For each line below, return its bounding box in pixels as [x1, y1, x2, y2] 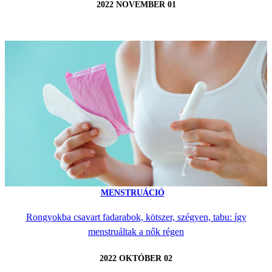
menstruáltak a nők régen [88, 226, 184, 237]
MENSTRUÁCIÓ [100, 188, 165, 197]
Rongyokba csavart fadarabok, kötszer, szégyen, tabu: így [25, 212, 246, 223]
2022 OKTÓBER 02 [100, 254, 172, 263]
